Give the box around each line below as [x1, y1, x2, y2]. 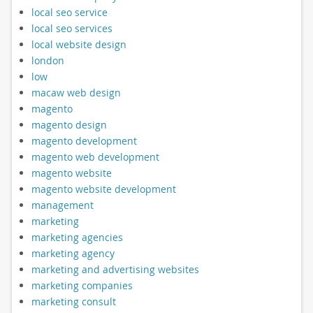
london [31, 53, 64, 67]
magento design [31, 117, 107, 131]
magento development [31, 133, 137, 147]
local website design [31, 37, 126, 51]
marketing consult [31, 294, 116, 308]
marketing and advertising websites [31, 262, 199, 276]
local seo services [31, 21, 112, 35]
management [31, 198, 94, 212]
